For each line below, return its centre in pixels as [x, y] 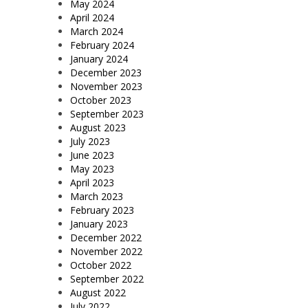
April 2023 [92, 183]
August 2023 [98, 128]
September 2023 [107, 114]
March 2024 [97, 32]
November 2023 [106, 87]
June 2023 [92, 155]
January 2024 [99, 59]
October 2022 [101, 265]
